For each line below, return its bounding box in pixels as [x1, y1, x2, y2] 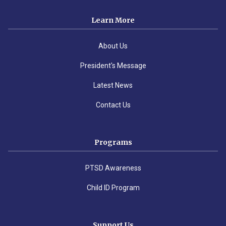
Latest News [93, 81, 133, 90]
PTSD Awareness [85, 164, 141, 173]
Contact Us [95, 101, 131, 109]
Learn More [91, 16, 135, 25]
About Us [98, 42, 128, 50]
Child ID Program [86, 184, 140, 192]
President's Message [80, 62, 146, 70]
